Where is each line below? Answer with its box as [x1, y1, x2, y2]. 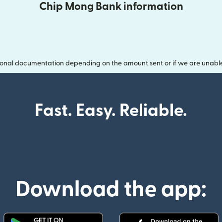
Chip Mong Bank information [39, 1, 183, 12]
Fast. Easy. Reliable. [35, 102, 187, 119]
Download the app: [15, 179, 207, 200]
